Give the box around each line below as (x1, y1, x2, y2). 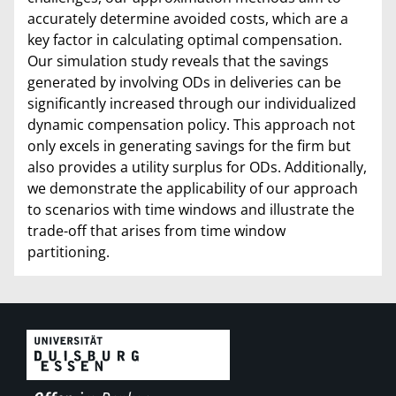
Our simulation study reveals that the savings (27, 50, 329, 71)
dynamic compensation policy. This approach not (27, 114, 355, 134)
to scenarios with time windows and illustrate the (27, 199, 354, 219)
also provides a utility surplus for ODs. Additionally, (27, 156, 367, 177)
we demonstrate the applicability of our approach (27, 178, 358, 198)
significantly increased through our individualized (27, 93, 356, 113)
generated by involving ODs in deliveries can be (27, 72, 341, 92)
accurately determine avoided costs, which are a (27, 8, 348, 28)
